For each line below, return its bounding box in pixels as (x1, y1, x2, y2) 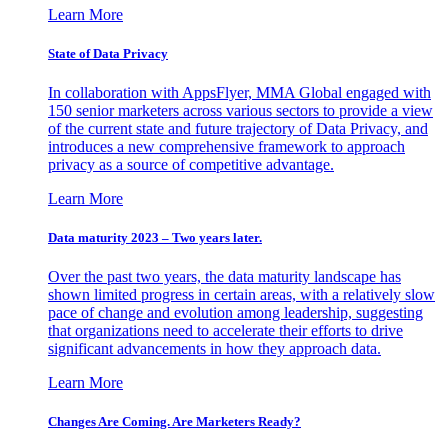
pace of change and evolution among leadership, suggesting (48, 304, 423, 322)
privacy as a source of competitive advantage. (48, 155, 334, 173)
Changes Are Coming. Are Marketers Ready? (48, 414, 301, 430)
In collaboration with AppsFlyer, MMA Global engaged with (48, 83, 431, 101)
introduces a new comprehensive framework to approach (48, 137, 405, 155)
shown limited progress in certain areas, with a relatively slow (48, 286, 435, 304)
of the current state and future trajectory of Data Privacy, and (48, 119, 428, 137)
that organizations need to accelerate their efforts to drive (48, 322, 403, 340)
